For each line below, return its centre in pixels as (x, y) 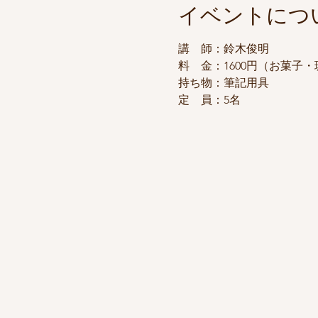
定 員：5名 (209, 100)
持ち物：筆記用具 (223, 83)
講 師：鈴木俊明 (223, 49)
